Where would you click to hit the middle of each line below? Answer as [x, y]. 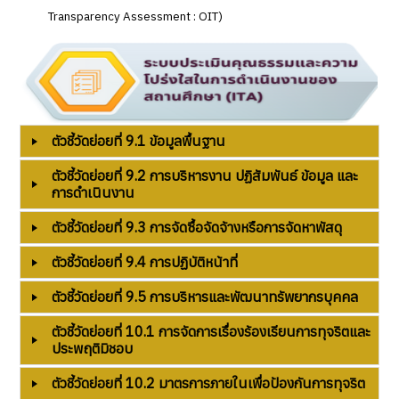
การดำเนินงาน [94, 193]
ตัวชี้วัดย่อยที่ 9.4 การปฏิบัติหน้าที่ [145, 262]
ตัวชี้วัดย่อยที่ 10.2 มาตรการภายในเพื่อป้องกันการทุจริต [209, 383]
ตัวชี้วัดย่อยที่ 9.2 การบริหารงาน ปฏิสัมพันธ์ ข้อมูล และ [205, 176]
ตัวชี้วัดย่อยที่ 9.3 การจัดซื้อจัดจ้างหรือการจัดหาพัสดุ [197, 228]
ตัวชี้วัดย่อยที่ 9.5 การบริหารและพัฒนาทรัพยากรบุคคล [205, 297]
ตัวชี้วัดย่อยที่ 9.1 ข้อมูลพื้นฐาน [139, 141]
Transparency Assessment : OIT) [136, 16]
